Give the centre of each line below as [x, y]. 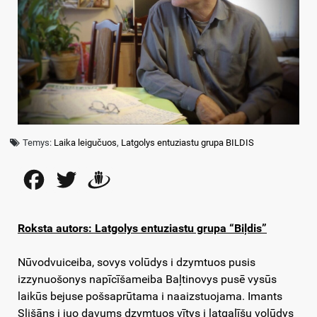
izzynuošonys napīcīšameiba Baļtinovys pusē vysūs [147, 279]
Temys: [39, 143]
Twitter [97, 180]
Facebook [72, 180]
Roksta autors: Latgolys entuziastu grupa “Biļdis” [142, 229]
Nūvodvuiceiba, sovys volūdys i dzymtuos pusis [137, 263]
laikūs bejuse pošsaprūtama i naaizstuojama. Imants [150, 296]
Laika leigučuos [86, 143]
